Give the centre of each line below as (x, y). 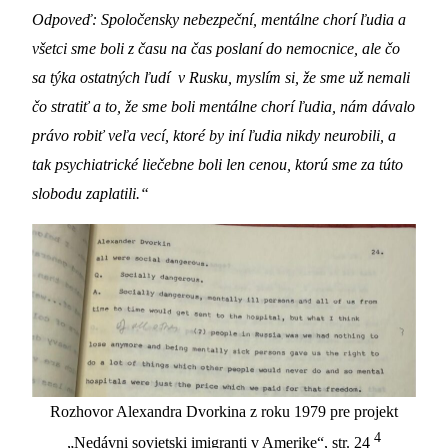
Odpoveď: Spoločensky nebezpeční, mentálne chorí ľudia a (219, 19)
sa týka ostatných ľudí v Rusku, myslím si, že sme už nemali (221, 77)
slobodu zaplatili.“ (90, 193)
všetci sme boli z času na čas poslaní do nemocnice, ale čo (216, 48)
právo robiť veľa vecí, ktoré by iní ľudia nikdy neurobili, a (214, 135)
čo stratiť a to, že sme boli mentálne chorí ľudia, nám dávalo (223, 106)
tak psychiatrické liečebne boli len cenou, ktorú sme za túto (217, 164)
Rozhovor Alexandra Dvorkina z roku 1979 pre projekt (224, 411)
